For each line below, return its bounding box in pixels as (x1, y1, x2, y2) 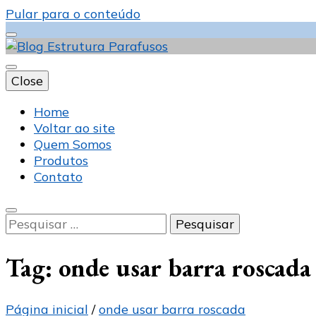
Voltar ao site (34, 120, 115, 136)
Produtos (34, 152, 88, 169)
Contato (34, 169, 83, 185)
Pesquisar (5, 213, 63, 229)
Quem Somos (34, 136, 111, 152)
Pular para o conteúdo (6, 6, 140, 22)
